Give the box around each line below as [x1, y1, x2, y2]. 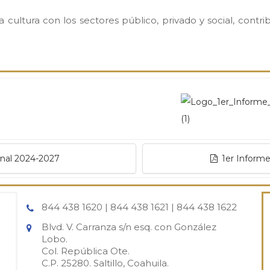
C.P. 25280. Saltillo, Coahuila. [42, 257, 169, 269]
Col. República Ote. [42, 245, 130, 257]
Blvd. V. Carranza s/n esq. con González [42, 221, 216, 233]
